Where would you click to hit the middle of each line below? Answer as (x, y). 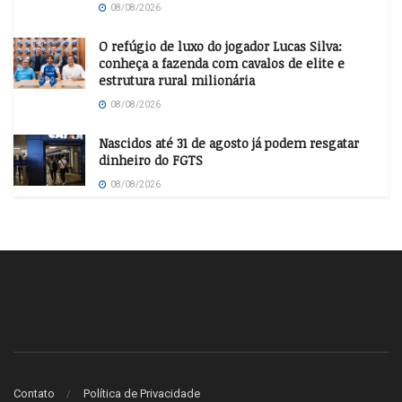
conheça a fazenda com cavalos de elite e (222, 64)
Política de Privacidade (142, 393)
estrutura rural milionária (177, 81)
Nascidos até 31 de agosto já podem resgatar (229, 144)
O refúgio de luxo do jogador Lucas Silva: (220, 47)
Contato (34, 393)
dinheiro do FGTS (151, 161)
